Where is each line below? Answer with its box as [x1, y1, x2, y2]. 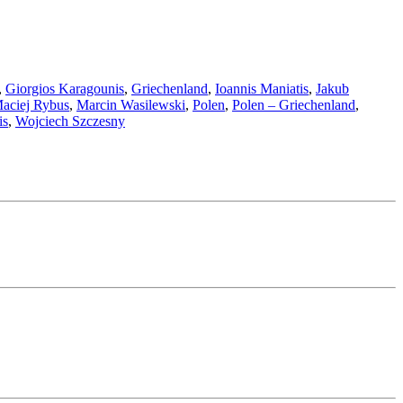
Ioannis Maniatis [215, 81, 309, 97]
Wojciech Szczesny [15, 113, 125, 130]
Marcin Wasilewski [76, 97, 185, 113]
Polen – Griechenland [232, 97, 355, 113]
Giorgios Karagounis [5, 81, 124, 97]
